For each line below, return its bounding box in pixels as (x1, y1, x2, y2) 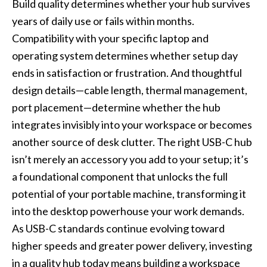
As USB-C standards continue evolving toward (12, 222, 225, 235)
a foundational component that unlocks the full (12, 170, 228, 184)
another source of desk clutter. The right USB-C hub (12, 135, 252, 149)
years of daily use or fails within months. (12, 14, 194, 28)
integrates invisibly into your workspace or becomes (12, 118, 252, 132)
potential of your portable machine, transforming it (12, 187, 246, 201)
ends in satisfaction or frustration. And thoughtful (12, 66, 242, 80)
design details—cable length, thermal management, (12, 83, 247, 97)
